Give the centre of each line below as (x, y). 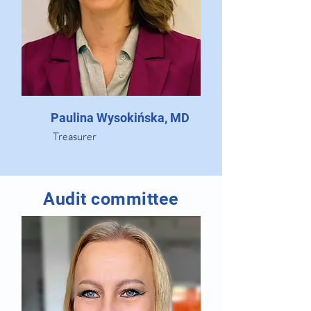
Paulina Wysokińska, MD (120, 118)
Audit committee (111, 199)
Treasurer (75, 136)
